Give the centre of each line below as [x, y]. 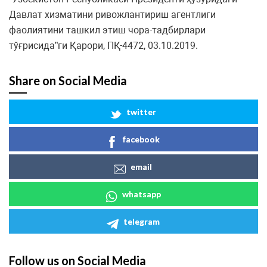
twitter [141, 112]
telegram [141, 222]
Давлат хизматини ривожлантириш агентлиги [112, 15]
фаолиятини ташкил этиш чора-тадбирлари [107, 30]
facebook [141, 139]
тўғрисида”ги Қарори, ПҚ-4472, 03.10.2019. [103, 46]
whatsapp [141, 194]
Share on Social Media [68, 81]
